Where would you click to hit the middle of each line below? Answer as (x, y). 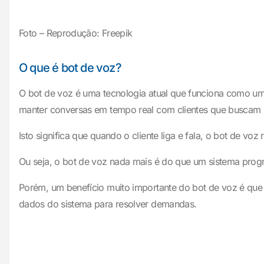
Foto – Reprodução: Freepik (76, 33)
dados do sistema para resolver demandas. (108, 204)
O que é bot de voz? (70, 68)
